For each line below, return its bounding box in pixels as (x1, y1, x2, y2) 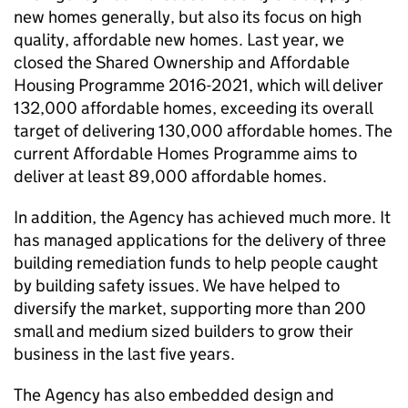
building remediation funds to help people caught (14, 252, 378, 273)
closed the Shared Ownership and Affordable (14, 52, 350, 73)
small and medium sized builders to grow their (14, 321, 353, 342)
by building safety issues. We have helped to (14, 275, 340, 296)
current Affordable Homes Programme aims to (14, 143, 357, 164)
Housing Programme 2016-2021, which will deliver (14, 75, 383, 96)
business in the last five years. (14, 343, 235, 364)
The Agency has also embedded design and (14, 384, 334, 405)
